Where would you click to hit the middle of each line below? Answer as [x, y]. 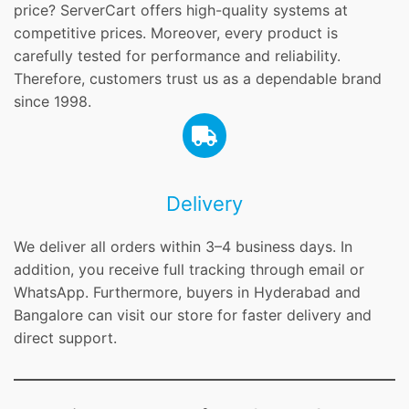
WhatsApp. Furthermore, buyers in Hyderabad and [187, 292]
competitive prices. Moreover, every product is [176, 33]
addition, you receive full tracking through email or [189, 269]
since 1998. [52, 102]
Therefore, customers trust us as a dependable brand [198, 79]
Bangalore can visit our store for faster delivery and [193, 315]
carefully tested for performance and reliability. [177, 56]
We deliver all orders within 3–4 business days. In [183, 246]
